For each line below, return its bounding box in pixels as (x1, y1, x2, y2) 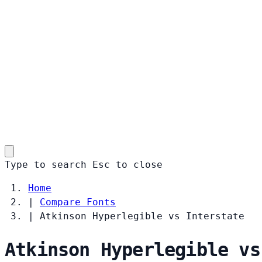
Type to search (5, 158, 87, 170)
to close (116, 158, 163, 170)
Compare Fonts (40, 196, 116, 208)
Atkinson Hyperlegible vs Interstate (40, 210, 244, 222)
